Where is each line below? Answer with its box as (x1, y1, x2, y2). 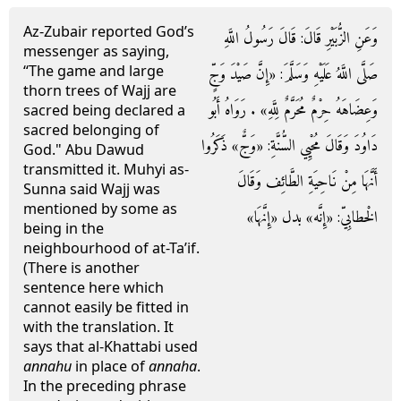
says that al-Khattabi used (23, 337, 198, 356)
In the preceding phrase (23, 376, 186, 396)
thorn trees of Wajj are (23, 81, 176, 100)
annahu (23, 356, 72, 376)
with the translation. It (23, 317, 174, 337)
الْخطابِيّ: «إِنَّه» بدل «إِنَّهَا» (247, 204, 378, 232)
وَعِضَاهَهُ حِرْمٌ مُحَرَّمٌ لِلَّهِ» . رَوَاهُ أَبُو (209, 97, 378, 124)
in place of (72, 356, 149, 376)
